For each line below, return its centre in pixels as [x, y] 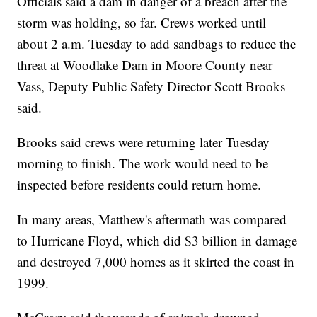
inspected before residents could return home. [139, 185]
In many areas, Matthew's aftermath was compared [152, 219]
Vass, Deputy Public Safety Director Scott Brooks [151, 86]
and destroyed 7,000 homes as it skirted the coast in [156, 262]
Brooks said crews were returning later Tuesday [144, 142]
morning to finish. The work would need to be [143, 163]
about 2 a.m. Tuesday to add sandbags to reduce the [157, 44]
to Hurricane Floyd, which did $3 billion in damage [157, 241]
